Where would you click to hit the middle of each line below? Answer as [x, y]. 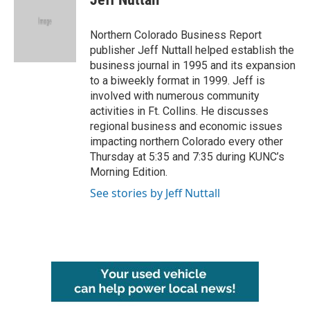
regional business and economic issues [186, 126]
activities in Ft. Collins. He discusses [179, 111]
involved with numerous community [175, 95]
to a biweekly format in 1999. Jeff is [177, 80]
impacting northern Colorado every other [186, 141]
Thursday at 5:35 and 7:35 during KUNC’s [187, 156]
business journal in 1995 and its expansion [193, 65]
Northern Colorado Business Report [176, 35]
